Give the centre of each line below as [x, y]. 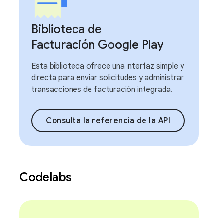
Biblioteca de [66, 29]
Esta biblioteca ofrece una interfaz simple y [108, 66]
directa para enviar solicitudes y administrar [108, 78]
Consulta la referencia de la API [108, 121]
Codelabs [47, 177]
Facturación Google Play [97, 45]
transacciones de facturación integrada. [102, 90]
